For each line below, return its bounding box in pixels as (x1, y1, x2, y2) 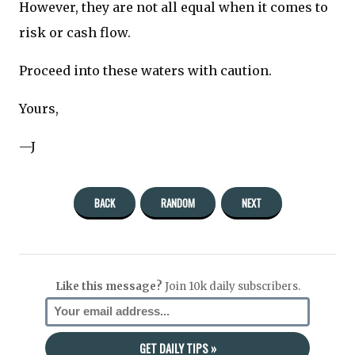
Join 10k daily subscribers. (162, 280, 300, 294)
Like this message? (55, 280, 162, 294)
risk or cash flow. (19, 25, 131, 41)
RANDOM (161, 194, 195, 211)
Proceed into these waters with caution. (19, 63, 272, 79)
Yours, (19, 101, 59, 117)
